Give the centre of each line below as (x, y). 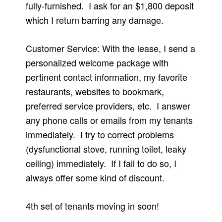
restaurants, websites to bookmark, (95, 91)
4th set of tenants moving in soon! (93, 206)
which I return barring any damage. (95, 20)
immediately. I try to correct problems (100, 135)
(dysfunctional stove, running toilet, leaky (106, 149)
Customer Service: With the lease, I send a (111, 48)
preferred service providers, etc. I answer (108, 106)
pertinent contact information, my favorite (107, 77)
